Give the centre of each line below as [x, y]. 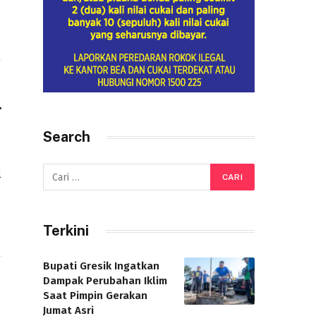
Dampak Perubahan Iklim [105, 281]
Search [67, 137]
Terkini [66, 231]
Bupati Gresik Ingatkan [101, 266]
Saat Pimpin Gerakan [95, 296]
